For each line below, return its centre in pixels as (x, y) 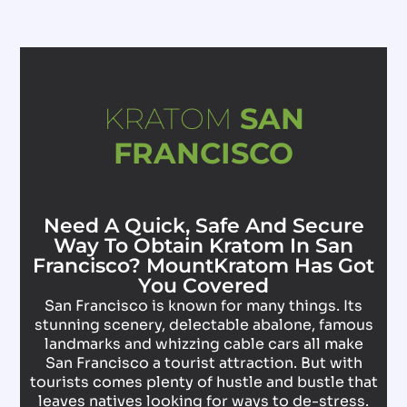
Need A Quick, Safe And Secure (203, 226)
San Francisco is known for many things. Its (203, 306)
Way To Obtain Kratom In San (203, 246)
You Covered (203, 286)
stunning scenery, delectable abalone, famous (203, 325)
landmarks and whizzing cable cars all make (203, 344)
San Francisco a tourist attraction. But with (203, 363)
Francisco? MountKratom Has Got (203, 266)
